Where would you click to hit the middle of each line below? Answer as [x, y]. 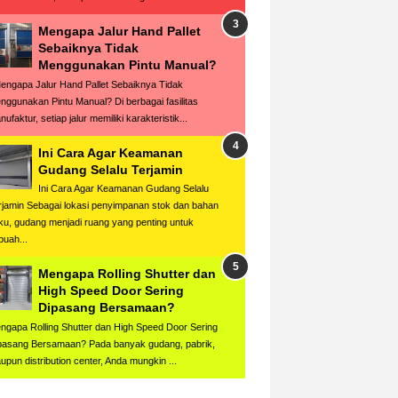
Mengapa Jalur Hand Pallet [119, 31]
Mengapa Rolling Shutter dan [127, 274]
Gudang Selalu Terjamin [111, 169]
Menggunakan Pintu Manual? [127, 64]
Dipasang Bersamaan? [107, 308]
